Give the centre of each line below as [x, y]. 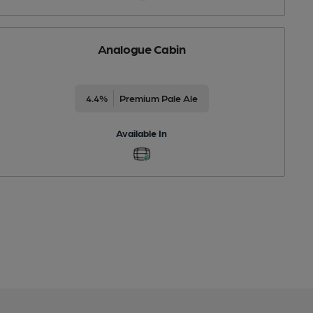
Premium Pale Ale [158, 97]
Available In [142, 132]
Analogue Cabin [141, 48]
